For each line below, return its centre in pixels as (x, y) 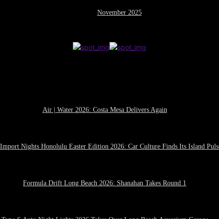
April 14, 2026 (105, 197)
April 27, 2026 (105, 123)
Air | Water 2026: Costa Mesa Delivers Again (105, 109)
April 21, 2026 (105, 160)
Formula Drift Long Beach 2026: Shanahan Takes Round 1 (105, 183)
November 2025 (119, 12)
